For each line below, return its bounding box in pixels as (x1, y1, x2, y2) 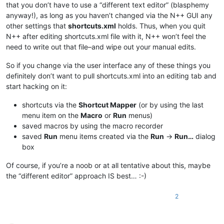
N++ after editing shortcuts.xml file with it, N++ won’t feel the (6, 31, 206, 40)
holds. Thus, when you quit (116, 21, 205, 30)
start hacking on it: (6, 81, 67, 90)
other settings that (6, 21, 68, 30)
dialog (193, 131, 215, 140)
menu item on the (22, 110, 80, 119)
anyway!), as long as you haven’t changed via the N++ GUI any (6, 10, 212, 19)
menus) (126, 110, 152, 119)
